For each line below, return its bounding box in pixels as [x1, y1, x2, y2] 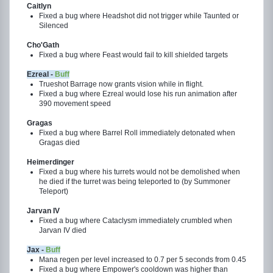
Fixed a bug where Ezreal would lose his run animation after [39, 90, 237, 98]
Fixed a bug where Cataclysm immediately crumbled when [39, 216, 232, 225]
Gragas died [39, 138, 80, 147]
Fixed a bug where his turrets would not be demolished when [39, 168, 240, 176]
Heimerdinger [27, 158, 74, 166]
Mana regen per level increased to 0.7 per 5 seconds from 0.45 [39, 255, 246, 264]
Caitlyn [27, 2, 51, 10]
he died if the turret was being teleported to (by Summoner [39, 177, 230, 186]
